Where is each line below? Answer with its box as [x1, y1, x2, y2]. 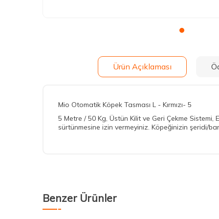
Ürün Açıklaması [112, 61, 172, 71]
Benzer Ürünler [43, 192, 117, 205]
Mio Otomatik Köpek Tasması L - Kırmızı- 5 [58, 100, 192, 109]
